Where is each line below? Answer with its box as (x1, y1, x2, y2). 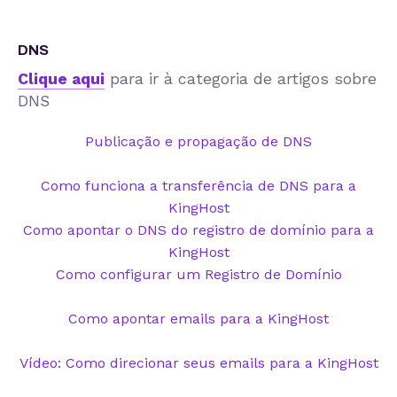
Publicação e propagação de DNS (85, 132, 312, 150)
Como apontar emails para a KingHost (68, 309, 329, 327)
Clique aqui (18, 69, 105, 88)
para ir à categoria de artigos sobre (105, 69, 377, 88)
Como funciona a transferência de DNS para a (41, 176, 356, 194)
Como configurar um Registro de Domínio (55, 265, 342, 283)
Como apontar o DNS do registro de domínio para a (23, 221, 374, 238)
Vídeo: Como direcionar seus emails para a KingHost (19, 354, 378, 371)
